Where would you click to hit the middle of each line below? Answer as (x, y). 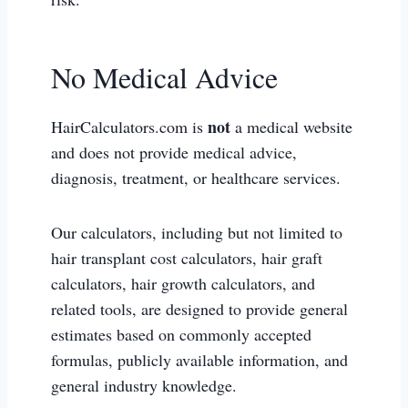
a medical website (291, 127)
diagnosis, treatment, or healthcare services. (196, 178)
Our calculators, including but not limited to (197, 232)
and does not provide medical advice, (174, 152)
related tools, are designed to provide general (199, 309)
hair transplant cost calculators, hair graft (187, 258)
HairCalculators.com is (129, 127)
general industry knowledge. (144, 385)
